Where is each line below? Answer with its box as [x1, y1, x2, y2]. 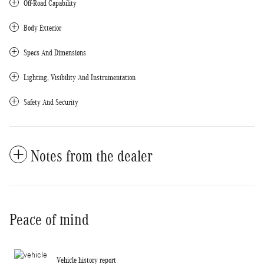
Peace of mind [9, 210, 89, 229]
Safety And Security [24, 97, 78, 107]
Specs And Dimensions [24, 48, 86, 57]
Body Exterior [24, 23, 61, 32]
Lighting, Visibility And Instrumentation [24, 72, 136, 82]
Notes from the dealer [31, 147, 153, 165]
